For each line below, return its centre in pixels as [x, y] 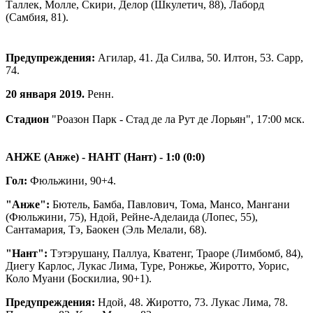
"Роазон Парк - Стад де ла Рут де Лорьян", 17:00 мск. [177, 119]
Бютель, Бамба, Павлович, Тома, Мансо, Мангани [170, 204]
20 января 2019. [45, 94]
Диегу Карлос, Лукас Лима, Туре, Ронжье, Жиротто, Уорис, [147, 265]
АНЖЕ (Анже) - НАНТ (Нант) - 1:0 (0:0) [105, 156]
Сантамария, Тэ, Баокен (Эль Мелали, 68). [106, 229]
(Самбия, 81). [37, 17]
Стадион [27, 119]
